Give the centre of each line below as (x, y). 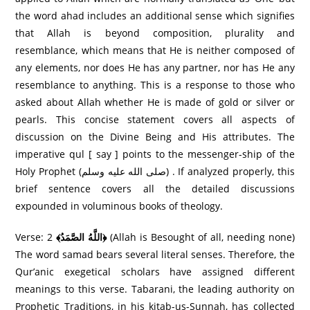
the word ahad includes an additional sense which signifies (155, 15)
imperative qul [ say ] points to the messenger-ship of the (155, 154)
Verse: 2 (36, 237)
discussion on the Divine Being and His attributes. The (155, 136)
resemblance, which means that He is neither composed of (155, 50)
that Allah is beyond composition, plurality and (155, 33)
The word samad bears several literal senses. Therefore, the (155, 254)
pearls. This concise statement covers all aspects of (155, 119)
